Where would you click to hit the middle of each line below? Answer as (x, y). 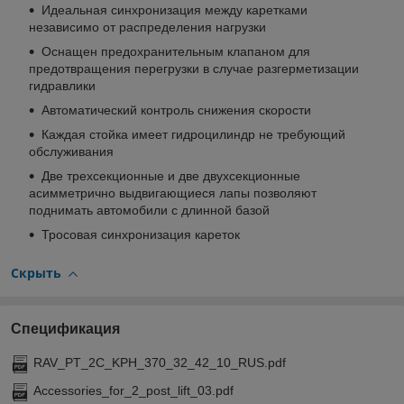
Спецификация (65, 328)
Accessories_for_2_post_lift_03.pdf (133, 390)
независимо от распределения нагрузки (147, 28)
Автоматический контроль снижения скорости (176, 110)
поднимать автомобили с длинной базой (149, 211)
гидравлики (62, 86)
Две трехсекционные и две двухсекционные (171, 176)
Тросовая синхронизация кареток (141, 235)
